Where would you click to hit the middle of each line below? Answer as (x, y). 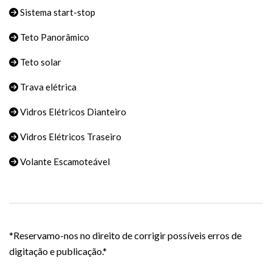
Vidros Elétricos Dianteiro (72, 112)
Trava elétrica (47, 87)
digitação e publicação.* (58, 251)
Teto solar (40, 62)
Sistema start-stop (57, 12)
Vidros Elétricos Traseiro (70, 137)
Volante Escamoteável (64, 162)
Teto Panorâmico (54, 37)
